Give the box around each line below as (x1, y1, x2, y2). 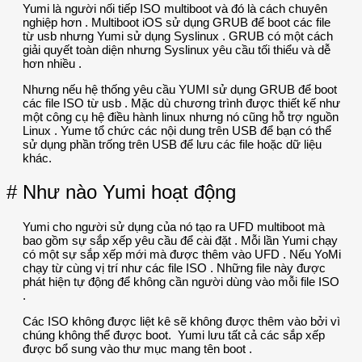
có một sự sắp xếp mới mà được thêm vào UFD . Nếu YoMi (23, 246, 341, 261)
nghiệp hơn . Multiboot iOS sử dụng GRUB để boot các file (23, 15, 330, 29)
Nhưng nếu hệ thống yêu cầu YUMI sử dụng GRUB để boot (23, 82, 337, 96)
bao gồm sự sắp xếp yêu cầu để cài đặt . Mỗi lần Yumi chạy (23, 233, 338, 247)
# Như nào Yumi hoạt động (6, 180, 236, 203)
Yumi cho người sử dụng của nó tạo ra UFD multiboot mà (23, 219, 325, 234)
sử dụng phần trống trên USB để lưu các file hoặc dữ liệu (23, 137, 322, 151)
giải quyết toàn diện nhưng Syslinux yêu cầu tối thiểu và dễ (23, 42, 330, 57)
